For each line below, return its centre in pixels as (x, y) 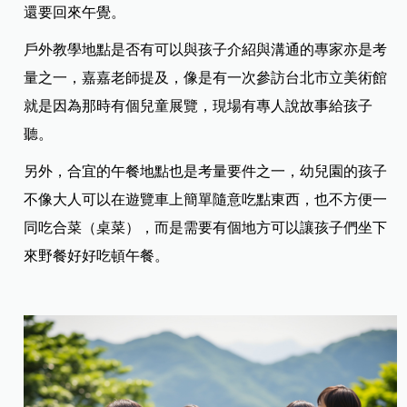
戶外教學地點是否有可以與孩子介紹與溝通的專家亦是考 (206, 49)
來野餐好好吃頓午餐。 (97, 255)
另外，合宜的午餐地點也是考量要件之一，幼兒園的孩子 (206, 171)
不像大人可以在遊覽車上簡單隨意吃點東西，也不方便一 (206, 199)
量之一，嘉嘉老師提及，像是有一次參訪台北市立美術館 (206, 77)
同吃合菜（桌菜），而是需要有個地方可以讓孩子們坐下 (206, 227)
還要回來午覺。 (75, 12)
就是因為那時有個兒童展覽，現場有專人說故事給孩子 (199, 105)
